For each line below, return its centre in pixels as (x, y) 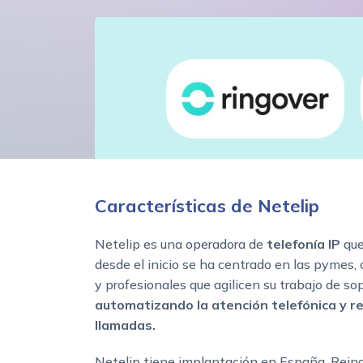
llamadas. (125, 325)
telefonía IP (302, 244)
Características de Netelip (207, 206)
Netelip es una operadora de (179, 244)
